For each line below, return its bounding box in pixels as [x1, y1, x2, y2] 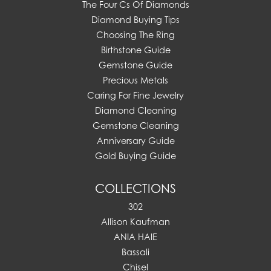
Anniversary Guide [96, 135, 175, 146]
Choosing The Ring [96, 30, 175, 41]
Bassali [122, 247, 149, 258]
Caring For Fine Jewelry [87, 90, 184, 101]
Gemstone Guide [99, 60, 172, 71]
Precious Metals [103, 75, 168, 86]
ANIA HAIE [114, 232, 157, 243]
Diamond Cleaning [94, 105, 177, 116]
